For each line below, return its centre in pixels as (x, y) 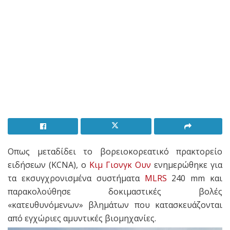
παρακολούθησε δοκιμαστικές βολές (115, 192)
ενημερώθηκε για (187, 165)
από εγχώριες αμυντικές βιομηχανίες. (82, 218)
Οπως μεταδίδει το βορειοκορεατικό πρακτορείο (115, 152)
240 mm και (194, 178)
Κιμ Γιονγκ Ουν (120, 165)
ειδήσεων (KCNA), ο (49, 165)
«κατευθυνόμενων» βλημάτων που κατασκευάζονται (115, 205)
